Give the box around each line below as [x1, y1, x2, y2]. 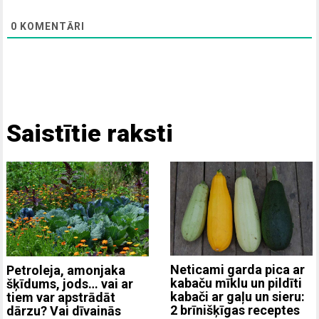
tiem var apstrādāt [6, 289, 116, 305]
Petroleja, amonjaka [6, 262, 126, 278]
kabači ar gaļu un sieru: [170, 289, 305, 305]
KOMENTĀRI [17, 20, 85, 32]
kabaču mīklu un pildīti [170, 276, 302, 291]
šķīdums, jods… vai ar [6, 276, 134, 291]
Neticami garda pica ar [170, 262, 305, 278]
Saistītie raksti [6, 118, 174, 147]
